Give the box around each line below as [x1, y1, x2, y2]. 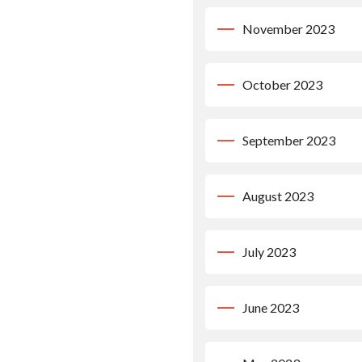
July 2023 [242, 244, 296, 259]
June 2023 [242, 300, 299, 315]
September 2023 [242, 133, 335, 148]
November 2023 [242, 21, 335, 36]
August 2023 [242, 188, 314, 204]
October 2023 [242, 77, 322, 92]
